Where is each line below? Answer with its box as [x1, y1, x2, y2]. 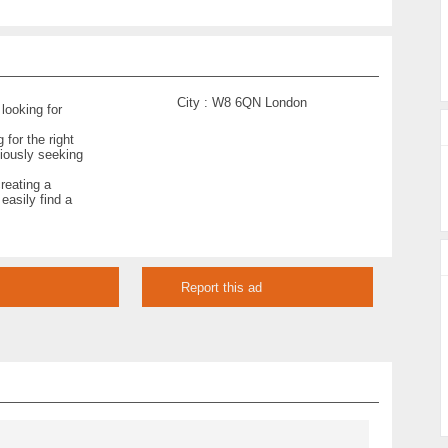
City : [176, 95, 212, 110]
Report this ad [181, 280, 263, 295]
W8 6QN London [211, 95, 307, 110]
